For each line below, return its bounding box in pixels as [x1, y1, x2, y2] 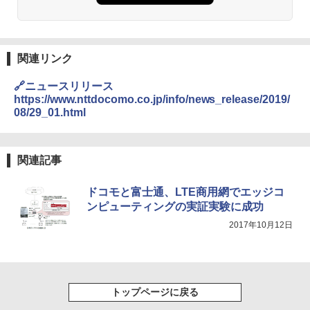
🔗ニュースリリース [14, 80, 113, 93]
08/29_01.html [14, 107, 86, 119]
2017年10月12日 [229, 220, 293, 230]
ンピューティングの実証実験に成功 [86, 201, 264, 213]
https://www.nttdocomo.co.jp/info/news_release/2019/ [14, 93, 290, 106]
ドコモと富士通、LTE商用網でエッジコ [86, 186, 284, 199]
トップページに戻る [111, 286, 199, 298]
